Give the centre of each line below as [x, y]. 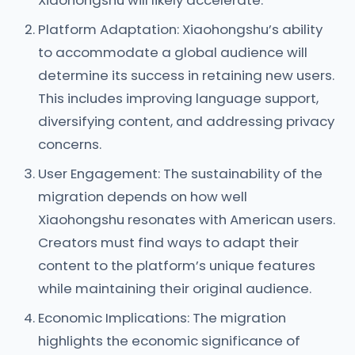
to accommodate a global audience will [173, 52]
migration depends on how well [143, 197]
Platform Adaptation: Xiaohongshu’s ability [180, 29]
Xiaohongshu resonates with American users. [187, 219]
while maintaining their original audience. [175, 288]
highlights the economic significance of [169, 341]
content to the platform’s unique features [177, 265]
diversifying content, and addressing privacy [186, 121]
